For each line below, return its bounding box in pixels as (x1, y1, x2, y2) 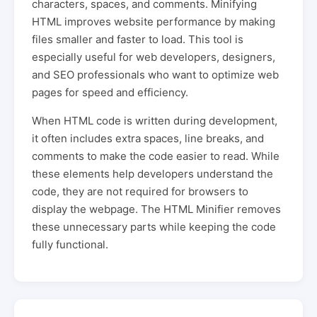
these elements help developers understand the (32, 167, 273, 180)
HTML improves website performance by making (32, 15, 275, 28)
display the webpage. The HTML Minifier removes (32, 202, 281, 216)
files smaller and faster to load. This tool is (32, 33, 243, 46)
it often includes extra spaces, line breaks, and (32, 132, 264, 145)
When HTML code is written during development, (32, 114, 277, 127)
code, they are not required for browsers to (32, 185, 248, 198)
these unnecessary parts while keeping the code (32, 220, 276, 234)
